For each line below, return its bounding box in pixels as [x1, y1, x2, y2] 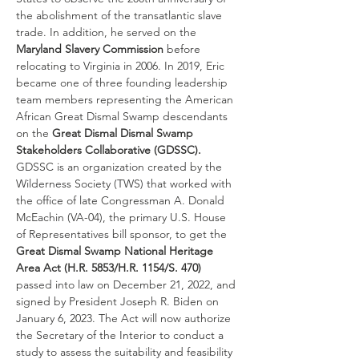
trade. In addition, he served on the [16, 25, 200, 39]
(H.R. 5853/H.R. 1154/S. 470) [64, 260, 201, 275]
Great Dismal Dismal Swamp [49, 126, 196, 140]
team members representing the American [16, 92, 236, 107]
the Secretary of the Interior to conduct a [16, 328, 227, 342]
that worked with [147, 176, 235, 191]
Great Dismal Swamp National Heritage [16, 244, 216, 258]
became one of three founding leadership [16, 75, 231, 90]
